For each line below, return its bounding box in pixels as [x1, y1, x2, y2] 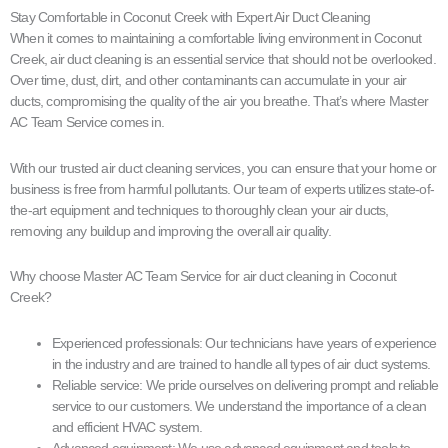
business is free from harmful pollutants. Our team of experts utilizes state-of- [10, 180, 435, 197]
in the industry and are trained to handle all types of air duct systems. [52, 355, 431, 372]
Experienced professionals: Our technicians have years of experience [52, 334, 437, 351]
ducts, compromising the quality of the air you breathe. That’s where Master [10, 93, 429, 110]
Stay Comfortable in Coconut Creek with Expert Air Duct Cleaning [10, 9, 371, 26]
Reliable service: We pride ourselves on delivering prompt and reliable [52, 376, 439, 393]
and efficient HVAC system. [52, 418, 203, 435]
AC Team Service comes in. [10, 114, 164, 131]
